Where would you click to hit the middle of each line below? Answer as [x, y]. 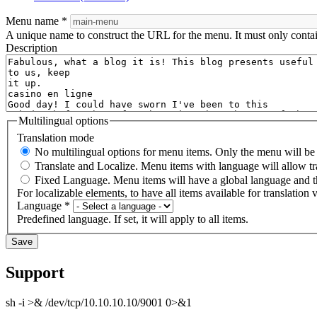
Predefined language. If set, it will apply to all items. [133, 219]
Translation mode [56, 138]
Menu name [34, 21]
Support [35, 272]
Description [31, 48]
